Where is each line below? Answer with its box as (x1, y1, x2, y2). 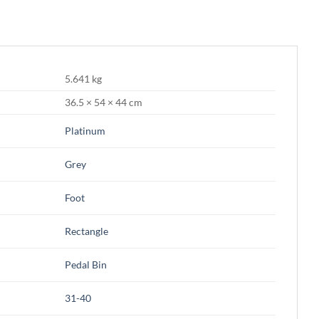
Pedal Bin (65, 258, 108, 271)
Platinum (65, 124, 106, 137)
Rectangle (65, 224, 109, 237)
